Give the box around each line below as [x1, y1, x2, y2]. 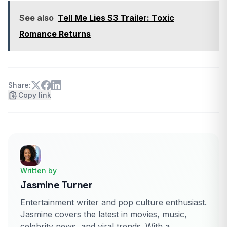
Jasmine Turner [20, 178, 93, 192]
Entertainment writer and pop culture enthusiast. [20, 197, 207, 207]
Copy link [18, 90, 51, 99]
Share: [8, 80, 31, 89]
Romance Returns [19, 28, 91, 39]
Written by [20, 166, 57, 175]
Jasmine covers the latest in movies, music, [20, 209, 187, 219]
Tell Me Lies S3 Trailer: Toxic [58, 12, 174, 23]
